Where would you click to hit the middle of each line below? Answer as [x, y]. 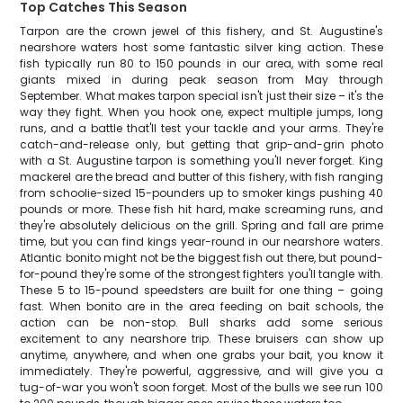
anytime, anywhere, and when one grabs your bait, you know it [201, 355]
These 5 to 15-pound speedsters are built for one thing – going [201, 290]
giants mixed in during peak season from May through [201, 80]
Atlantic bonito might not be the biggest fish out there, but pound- [201, 258]
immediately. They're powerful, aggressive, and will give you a [201, 371]
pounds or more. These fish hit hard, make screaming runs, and [201, 209]
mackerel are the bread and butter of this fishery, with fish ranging [201, 177]
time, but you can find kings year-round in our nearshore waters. [201, 242]
